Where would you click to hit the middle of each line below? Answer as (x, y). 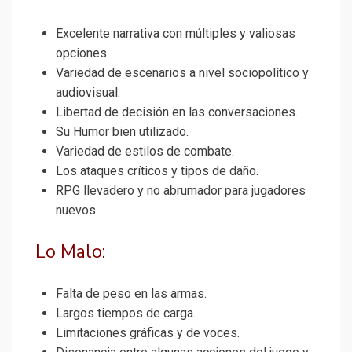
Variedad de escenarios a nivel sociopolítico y (182, 73)
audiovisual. (88, 93)
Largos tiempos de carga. (126, 313)
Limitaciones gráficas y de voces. (148, 333)
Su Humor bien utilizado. (122, 132)
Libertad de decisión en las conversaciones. (177, 112)
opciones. (82, 53)
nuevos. (77, 211)
